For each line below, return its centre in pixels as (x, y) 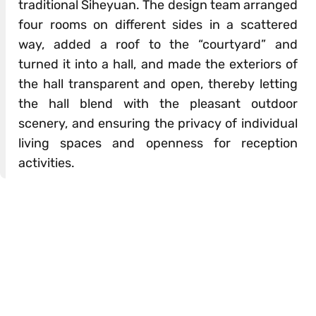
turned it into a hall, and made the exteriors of (158, 65)
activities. (47, 163)
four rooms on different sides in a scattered (158, 25)
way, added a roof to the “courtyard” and (158, 45)
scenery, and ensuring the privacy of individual (158, 124)
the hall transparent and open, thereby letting (158, 84)
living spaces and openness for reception (158, 144)
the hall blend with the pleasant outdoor (158, 104)
